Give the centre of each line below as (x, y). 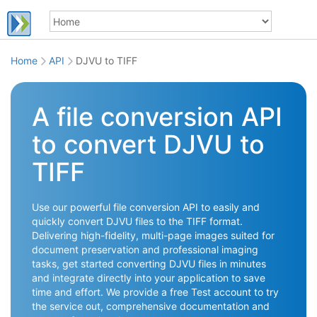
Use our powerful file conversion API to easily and (146, 207)
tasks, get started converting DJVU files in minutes (149, 264)
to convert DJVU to (148, 144)
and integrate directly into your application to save (149, 278)
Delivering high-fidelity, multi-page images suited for (153, 235)
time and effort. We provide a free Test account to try (155, 292)
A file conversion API (157, 117)
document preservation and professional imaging (145, 249)
